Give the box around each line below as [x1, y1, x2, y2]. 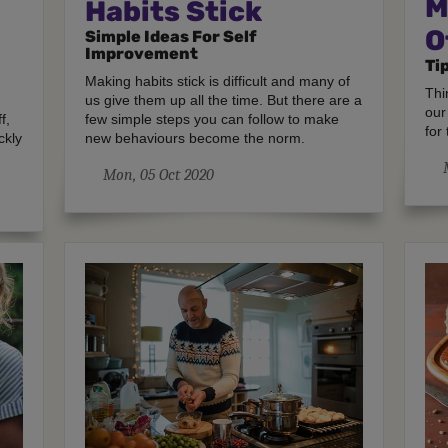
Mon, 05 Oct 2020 [102, 166, 214, 185]
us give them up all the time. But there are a [85, 92, 363, 109]
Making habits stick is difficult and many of [85, 73, 351, 90]
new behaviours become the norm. [85, 130, 306, 147]
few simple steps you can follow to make [85, 111, 340, 128]
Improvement [85, 44, 199, 64]
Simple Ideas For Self [85, 27, 257, 47]
